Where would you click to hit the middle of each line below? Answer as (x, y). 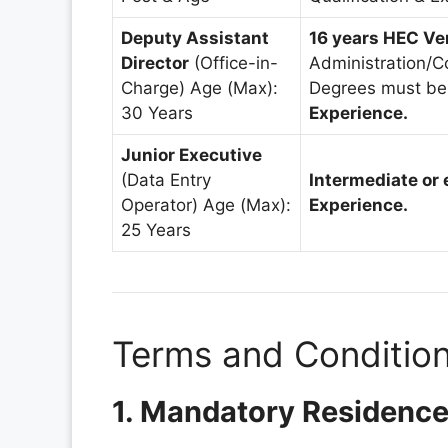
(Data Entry (166, 179)
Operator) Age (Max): (206, 204)
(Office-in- (233, 62)
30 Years (157, 112)
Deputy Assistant (195, 37)
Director (155, 62)
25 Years (156, 229)
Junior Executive (191, 154)
